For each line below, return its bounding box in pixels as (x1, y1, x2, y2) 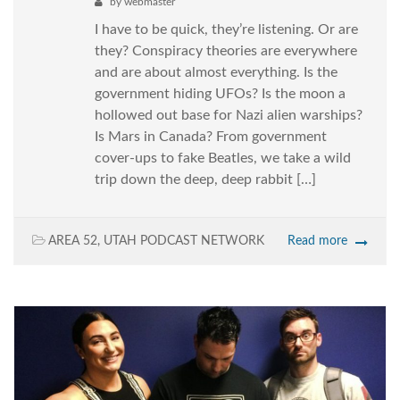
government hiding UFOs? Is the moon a (95, 87, 346, 102)
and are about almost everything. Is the (95, 65, 337, 80)
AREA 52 (48, 235, 97, 248)
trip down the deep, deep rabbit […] (95, 172, 316, 187)
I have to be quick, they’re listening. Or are (95, 22, 358, 37)
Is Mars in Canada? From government (95, 129, 327, 145)
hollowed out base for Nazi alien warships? (95, 108, 362, 123)
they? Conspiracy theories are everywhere (95, 44, 357, 59)
